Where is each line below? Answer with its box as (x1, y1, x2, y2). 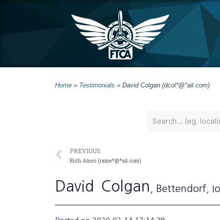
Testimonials (79, 81, 115, 89)
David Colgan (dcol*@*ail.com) (122, 81, 210, 89)
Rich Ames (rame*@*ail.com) (70, 157, 141, 164)
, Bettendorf (150, 183, 206, 193)
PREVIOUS (70, 146, 101, 155)
